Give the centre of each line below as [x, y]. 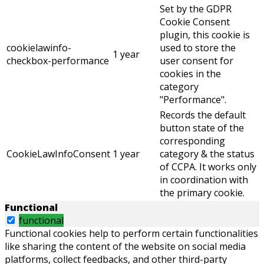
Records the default [203, 115]
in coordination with [204, 180]
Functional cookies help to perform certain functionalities [131, 234]
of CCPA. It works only [208, 167]
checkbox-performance [58, 61]
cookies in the [190, 74]
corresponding [192, 141]
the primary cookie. [202, 193]
